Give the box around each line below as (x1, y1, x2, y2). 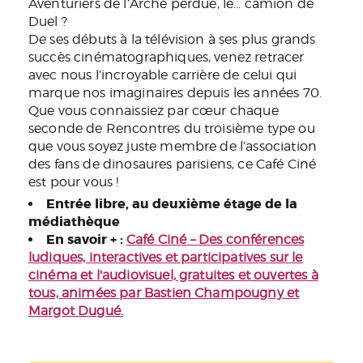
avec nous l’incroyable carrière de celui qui (28, 67, 297, 83)
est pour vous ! (28, 174, 119, 190)
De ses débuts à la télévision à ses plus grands (28, 32, 316, 48)
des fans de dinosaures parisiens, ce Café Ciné (28, 156, 317, 173)
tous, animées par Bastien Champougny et (28, 285, 300, 301)
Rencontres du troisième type (105, 121, 296, 137)
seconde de (28, 121, 106, 137)
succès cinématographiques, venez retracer (28, 49, 305, 66)
